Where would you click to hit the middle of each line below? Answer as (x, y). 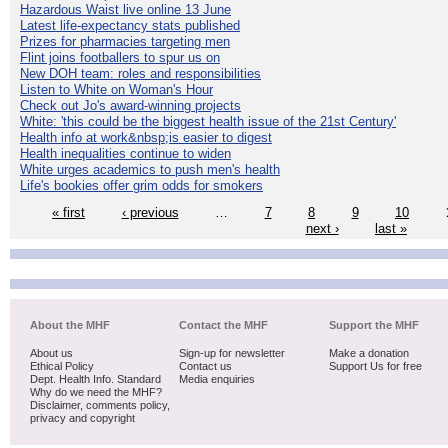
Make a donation (368, 353)
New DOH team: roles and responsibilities (140, 74)
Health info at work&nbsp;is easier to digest (146, 138)
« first (68, 212)
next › (322, 228)
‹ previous (150, 212)
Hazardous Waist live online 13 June (125, 10)
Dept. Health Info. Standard (95, 379)
